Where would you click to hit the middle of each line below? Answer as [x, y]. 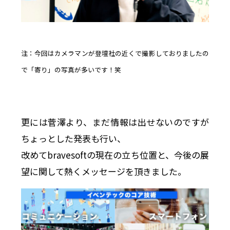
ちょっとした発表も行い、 [73, 139]
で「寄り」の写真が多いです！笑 [71, 69]
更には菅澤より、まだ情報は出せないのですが [115, 122]
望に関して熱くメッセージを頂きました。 [103, 171]
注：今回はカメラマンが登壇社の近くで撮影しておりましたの [115, 53]
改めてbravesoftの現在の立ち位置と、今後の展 [115, 155]
